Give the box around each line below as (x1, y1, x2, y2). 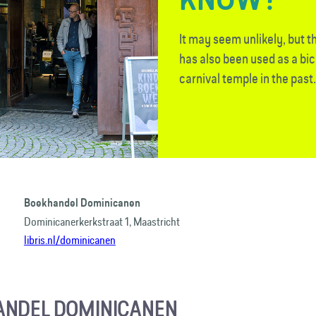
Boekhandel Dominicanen (23, 195, 140, 209)
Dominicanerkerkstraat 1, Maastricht (23, 213, 180, 229)
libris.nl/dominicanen (23, 231, 116, 248)
